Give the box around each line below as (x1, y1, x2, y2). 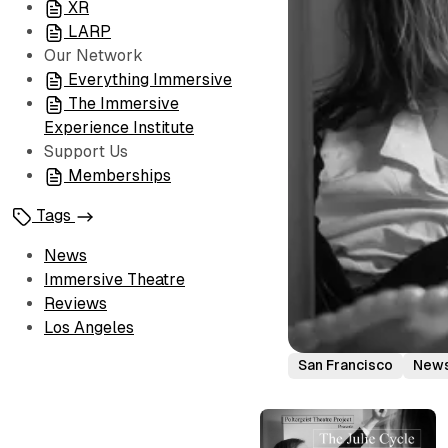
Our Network (44, 46, 143, 65)
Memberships (68, 166, 171, 185)
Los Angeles (44, 318, 134, 337)
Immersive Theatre (44, 270, 185, 289)
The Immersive (68, 94, 179, 113)
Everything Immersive (68, 70, 232, 89)
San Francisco (298, 357, 394, 374)
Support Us (44, 142, 128, 161)
